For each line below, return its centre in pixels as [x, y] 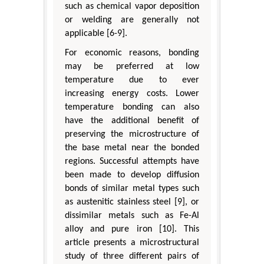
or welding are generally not [132, 20]
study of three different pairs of [132, 256]
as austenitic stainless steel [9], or [132, 202]
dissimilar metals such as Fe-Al [132, 215]
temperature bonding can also [132, 107]
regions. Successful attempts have [132, 161]
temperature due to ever [132, 80]
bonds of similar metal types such [132, 188]
